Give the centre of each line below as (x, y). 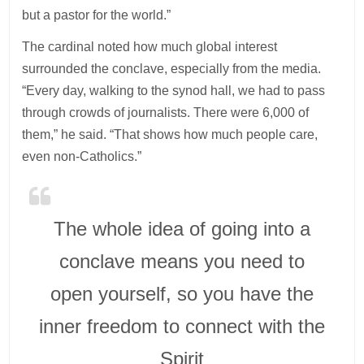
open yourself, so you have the (182, 293)
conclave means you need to (182, 261)
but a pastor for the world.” (97, 15)
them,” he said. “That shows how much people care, (170, 134)
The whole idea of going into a (182, 228)
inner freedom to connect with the (182, 326)
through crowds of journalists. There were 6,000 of (166, 112)
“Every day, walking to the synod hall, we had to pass (174, 90)
